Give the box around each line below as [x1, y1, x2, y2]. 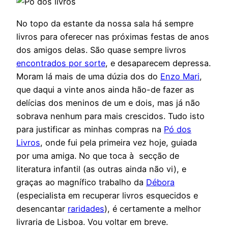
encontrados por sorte [16, 58, 105, 68]
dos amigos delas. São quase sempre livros [16, 44, 186, 55]
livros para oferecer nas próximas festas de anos [16, 31, 209, 42]
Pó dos [164, 124, 191, 134]
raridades [68, 203, 104, 214]
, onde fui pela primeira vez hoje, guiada [40, 137, 197, 148]
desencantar [16, 203, 68, 214]
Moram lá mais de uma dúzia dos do [16, 71, 160, 81]
